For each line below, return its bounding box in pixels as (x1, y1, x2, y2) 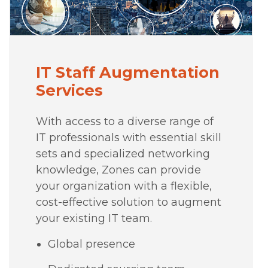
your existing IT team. (35, 211, 152, 225)
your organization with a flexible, (35, 179, 212, 193)
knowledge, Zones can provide (35, 163, 201, 176)
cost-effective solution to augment (35, 195, 221, 209)
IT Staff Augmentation (35, 62, 220, 81)
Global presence (47, 237, 135, 251)
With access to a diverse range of (35, 114, 214, 128)
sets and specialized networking (35, 147, 210, 160)
